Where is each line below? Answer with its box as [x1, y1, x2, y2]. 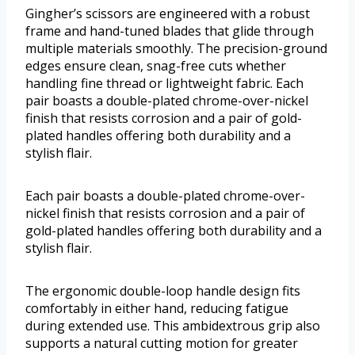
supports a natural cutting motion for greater [25, 334, 298, 353]
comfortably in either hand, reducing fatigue [25, 300, 288, 318]
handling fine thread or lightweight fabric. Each [25, 74, 303, 93]
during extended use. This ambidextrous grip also [25, 317, 320, 335]
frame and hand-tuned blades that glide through [25, 22, 314, 40]
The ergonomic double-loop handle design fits [25, 282, 300, 300]
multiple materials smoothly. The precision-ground [25, 40, 327, 58]
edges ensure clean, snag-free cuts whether [25, 57, 286, 75]
